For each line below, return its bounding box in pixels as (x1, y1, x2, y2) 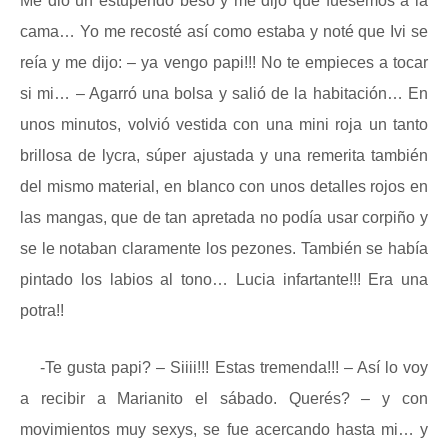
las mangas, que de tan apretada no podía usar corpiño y (20, 209, 428, 226)
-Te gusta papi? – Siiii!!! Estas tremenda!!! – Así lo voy (40, 359, 428, 376)
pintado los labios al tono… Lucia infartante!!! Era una (20, 271, 428, 288)
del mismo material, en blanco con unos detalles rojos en (20, 178, 428, 195)
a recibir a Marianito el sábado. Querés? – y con (20, 390, 428, 407)
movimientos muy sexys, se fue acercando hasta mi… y (20, 421, 428, 438)
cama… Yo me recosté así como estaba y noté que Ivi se (20, 23, 428, 40)
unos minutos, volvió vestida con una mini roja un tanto (20, 116, 428, 133)
